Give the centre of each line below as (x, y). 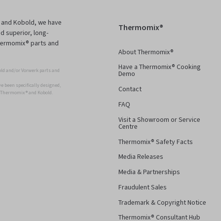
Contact (130, 90)
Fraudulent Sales (143, 187)
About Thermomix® (146, 52)
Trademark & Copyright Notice (162, 203)
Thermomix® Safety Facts (156, 142)
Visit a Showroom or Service (159, 120)
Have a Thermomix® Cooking (160, 67)
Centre (128, 127)
